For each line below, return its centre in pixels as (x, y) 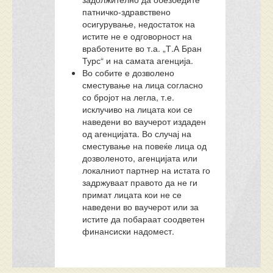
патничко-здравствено (127, 12)
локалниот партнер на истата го (147, 170)
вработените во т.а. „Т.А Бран (142, 48)
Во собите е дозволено (129, 73)
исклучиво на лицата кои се (138, 109)
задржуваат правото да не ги (140, 182)
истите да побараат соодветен (144, 219)
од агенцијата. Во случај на (137, 133)
